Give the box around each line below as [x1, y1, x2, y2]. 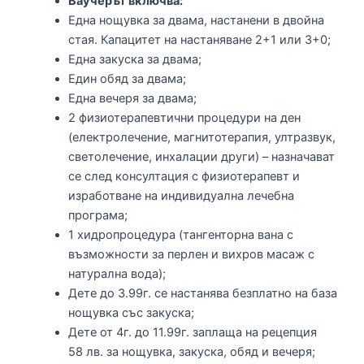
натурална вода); [67, 266, 169, 281]
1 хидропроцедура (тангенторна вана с [67, 227, 293, 242]
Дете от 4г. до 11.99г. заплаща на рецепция [67, 324, 317, 340]
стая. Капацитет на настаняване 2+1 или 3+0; [67, 32, 331, 47]
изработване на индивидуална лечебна [67, 188, 294, 203]
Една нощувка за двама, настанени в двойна [67, 12, 324, 28]
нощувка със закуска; [67, 305, 194, 320]
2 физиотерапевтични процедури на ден [67, 110, 301, 125]
